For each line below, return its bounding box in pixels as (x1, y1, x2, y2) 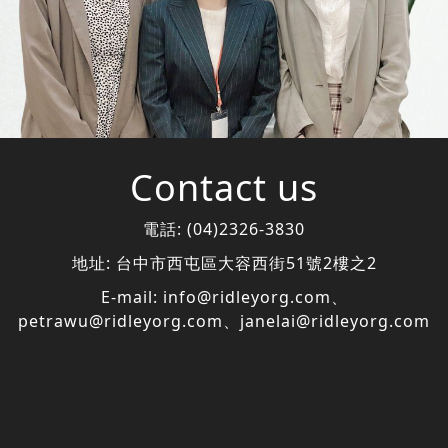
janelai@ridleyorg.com (240, 309, 430, 332)
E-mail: (100, 285, 163, 308)
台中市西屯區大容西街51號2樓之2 (115, 251, 377, 274)
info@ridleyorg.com (162, 285, 331, 308)
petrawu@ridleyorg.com (18, 309, 223, 332)
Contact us (130, 162, 318, 212)
